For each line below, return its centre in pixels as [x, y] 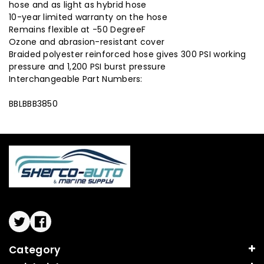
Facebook [63, 227]
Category [35, 250]
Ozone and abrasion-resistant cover [87, 42]
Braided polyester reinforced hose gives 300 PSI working [128, 55]
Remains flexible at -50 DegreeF [77, 30]
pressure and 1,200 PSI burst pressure [88, 67]
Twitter [36, 227]
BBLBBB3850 [33, 104]
